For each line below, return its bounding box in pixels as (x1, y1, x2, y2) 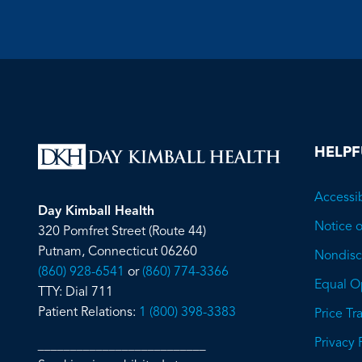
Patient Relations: (38, 305, 139, 319)
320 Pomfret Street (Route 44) (38, 225, 206, 238)
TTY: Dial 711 (38, 285, 113, 299)
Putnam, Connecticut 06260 (38, 245, 197, 259)
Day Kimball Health (38, 204, 154, 218)
